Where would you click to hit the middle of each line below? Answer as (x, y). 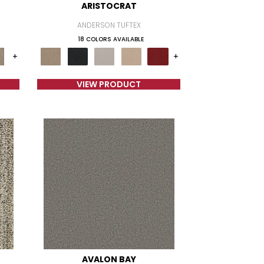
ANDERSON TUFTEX (109, 25)
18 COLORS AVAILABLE (110, 39)
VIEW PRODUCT (109, 84)
